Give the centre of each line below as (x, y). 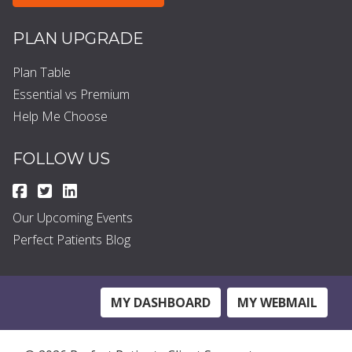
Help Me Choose (60, 116)
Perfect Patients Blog (71, 239)
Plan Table (41, 72)
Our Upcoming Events (72, 217)
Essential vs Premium (71, 94)
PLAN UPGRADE (78, 38)
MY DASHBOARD (161, 303)
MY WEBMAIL (278, 303)
